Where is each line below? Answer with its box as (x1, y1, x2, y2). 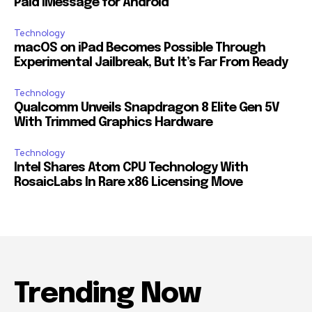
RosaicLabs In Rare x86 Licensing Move (14, 175, 242, 189)
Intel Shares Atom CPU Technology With (14, 161, 248, 174)
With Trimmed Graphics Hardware (14, 116, 212, 129)
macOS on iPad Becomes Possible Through (14, 41, 265, 54)
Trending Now (14, 279, 201, 309)
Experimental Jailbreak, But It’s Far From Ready (14, 56, 288, 69)
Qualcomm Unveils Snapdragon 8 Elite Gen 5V (14, 101, 279, 114)
